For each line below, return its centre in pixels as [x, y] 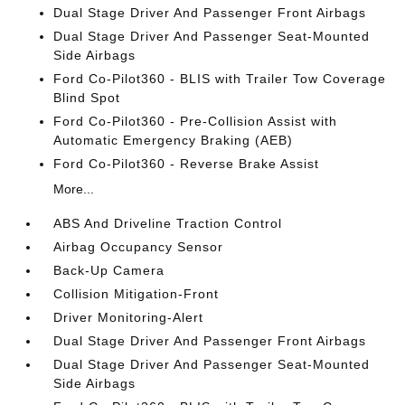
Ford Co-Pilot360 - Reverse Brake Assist [187, 163]
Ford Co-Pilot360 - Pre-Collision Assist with [196, 121]
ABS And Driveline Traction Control [168, 223]
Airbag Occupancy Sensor [139, 246]
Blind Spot [87, 97]
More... [74, 188]
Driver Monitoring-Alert [129, 317]
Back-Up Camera [109, 270]
